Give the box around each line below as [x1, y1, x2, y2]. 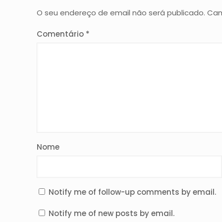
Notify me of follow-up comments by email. [49, 186, 216, 197]
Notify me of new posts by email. [49, 208, 174, 219]
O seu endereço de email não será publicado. [37, 7, 205, 18]
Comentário [37, 28, 86, 39]
